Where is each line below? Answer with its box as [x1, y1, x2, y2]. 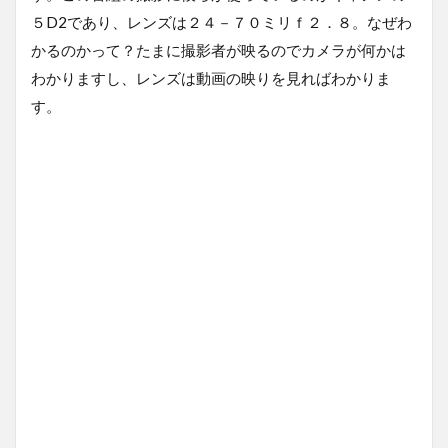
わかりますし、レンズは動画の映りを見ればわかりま [31, 69, 391, 87]
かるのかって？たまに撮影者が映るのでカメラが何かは [31, 41, 406, 59]
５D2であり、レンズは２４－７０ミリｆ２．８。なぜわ [31, 13, 412, 31]
